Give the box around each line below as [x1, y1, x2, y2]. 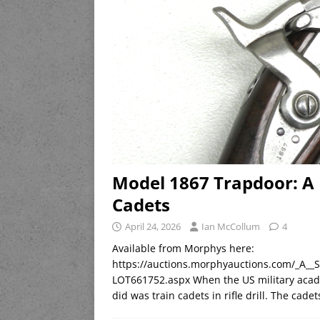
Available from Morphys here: [112, 241, 254, 256]
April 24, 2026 [125, 220, 181, 234]
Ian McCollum [201, 220, 260, 234]
